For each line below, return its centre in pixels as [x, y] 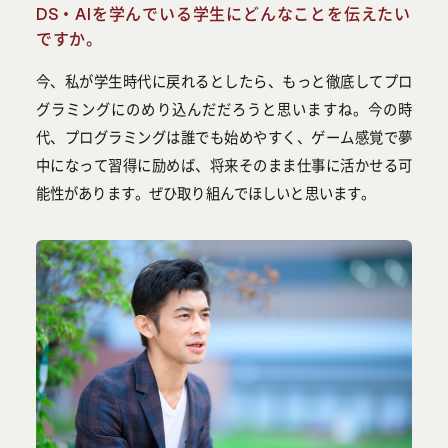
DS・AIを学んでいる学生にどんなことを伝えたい [223, 14]
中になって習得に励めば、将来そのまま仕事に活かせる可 [224, 166]
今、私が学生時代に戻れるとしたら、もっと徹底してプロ [224, 82]
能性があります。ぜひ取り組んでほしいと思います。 [205, 194]
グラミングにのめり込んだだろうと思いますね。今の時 [224, 110]
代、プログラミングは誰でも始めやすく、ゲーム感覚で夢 [224, 138]
